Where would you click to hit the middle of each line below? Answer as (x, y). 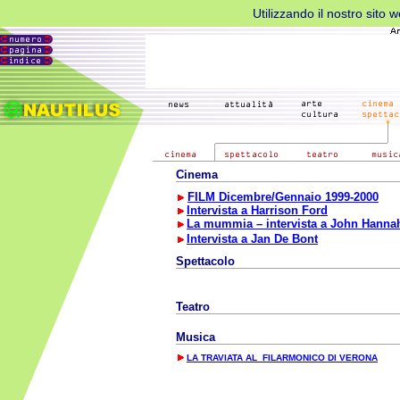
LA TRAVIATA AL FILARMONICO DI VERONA (282, 358)
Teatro (193, 307)
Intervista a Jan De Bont (252, 239)
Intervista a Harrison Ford (257, 210)
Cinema (197, 175)
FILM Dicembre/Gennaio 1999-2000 (283, 197)
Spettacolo (205, 261)
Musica (196, 337)
